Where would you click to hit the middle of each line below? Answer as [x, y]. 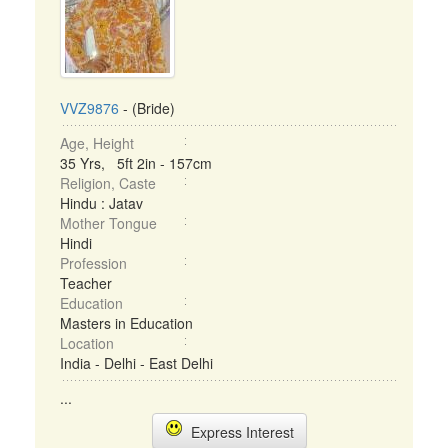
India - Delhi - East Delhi [136, 363]
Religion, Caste [108, 183]
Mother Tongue [108, 223]
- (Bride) [147, 108]
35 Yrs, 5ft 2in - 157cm [136, 163]
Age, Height [97, 143]
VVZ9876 [89, 108]
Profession [93, 263]
